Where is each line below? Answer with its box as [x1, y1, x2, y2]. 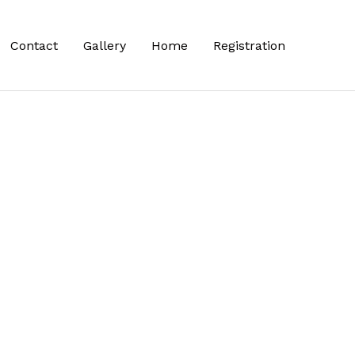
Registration [213, 37, 285, 53]
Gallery [83, 37, 126, 53]
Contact [10, 37, 58, 53]
